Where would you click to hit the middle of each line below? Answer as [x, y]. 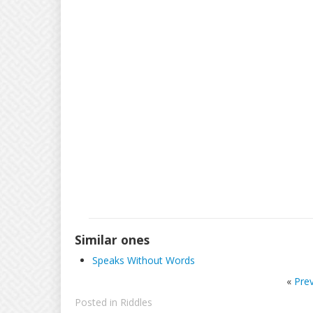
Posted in [97, 302]
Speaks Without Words [144, 260]
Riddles [136, 302]
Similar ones [112, 240]
